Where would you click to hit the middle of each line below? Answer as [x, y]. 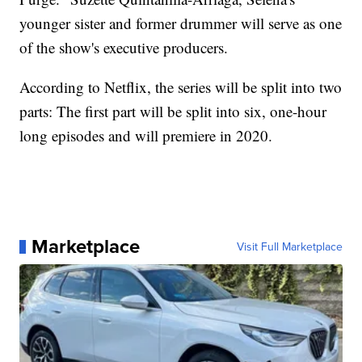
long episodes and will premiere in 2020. [146, 136]
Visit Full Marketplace [289, 247]
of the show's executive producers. [124, 48]
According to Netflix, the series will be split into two [181, 87]
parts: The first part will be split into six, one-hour [173, 112]
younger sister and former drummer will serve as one [181, 23]
